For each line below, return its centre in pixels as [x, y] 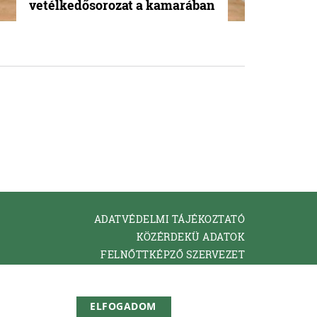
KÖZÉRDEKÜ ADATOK [191, 237]
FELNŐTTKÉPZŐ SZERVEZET [173, 254]
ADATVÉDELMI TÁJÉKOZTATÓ [169, 219]
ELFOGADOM [123, 306]
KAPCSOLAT [214, 272]
